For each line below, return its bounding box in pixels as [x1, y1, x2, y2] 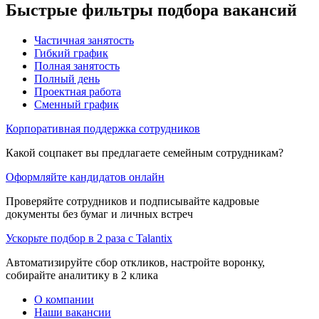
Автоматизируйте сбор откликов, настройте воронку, [6, 256, 265, 268]
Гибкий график [34, 46, 108, 59]
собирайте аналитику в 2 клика [6, 268, 158, 281]
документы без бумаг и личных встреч [6, 207, 193, 220]
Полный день [34, 72, 100, 85]
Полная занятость [34, 59, 120, 72]
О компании [34, 293, 94, 305]
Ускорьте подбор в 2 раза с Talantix [6, 231, 172, 244]
